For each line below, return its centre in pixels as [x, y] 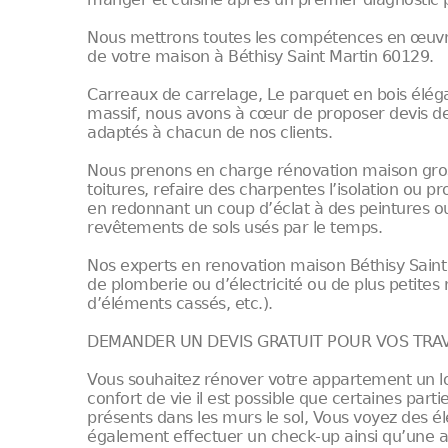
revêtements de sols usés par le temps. [235, 227]
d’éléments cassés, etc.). [180, 303]
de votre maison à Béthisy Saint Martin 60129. [260, 56]
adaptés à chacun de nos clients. [210, 132]
